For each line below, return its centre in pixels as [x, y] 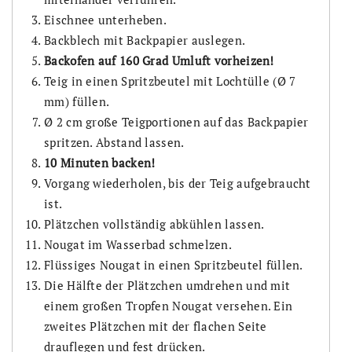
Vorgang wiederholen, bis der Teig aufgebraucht [178, 183]
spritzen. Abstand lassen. [114, 142]
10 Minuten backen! [100, 162]
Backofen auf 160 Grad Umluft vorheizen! [159, 60]
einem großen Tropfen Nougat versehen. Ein [169, 305]
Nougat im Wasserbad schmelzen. [138, 244]
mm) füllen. [77, 101]
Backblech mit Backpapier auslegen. [145, 40]
